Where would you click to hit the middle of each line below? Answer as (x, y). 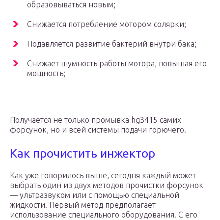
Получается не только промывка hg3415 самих (96, 120)
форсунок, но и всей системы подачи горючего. (98, 130)
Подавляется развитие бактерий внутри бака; (112, 44)
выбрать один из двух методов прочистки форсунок (107, 185)
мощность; (46, 73)
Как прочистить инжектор (82, 154)
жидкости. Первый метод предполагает (83, 205)
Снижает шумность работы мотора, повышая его (117, 64)
